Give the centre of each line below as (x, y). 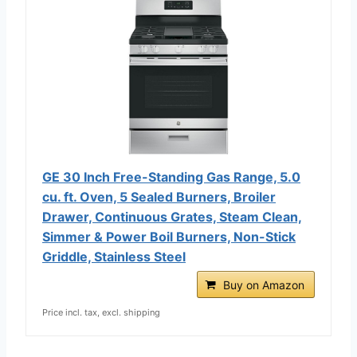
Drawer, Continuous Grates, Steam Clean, (172, 216)
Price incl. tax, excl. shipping (101, 312)
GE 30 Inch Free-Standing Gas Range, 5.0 (171, 177)
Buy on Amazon (264, 284)
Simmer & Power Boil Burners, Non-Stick (169, 236)
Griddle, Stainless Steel (114, 256)
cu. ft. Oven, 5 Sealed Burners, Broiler (159, 196)
